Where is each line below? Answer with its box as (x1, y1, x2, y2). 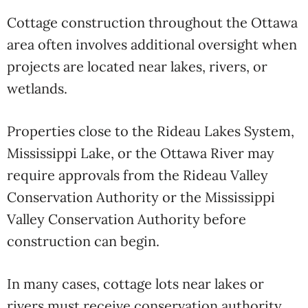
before (200, 210, 246, 228)
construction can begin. (7, 232, 159, 250)
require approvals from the (7, 166, 183, 184)
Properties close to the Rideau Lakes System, (7, 122, 294, 140)
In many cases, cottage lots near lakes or (7, 275, 264, 292)
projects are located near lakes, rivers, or (7, 58, 267, 75)
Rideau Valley (183, 166, 268, 184)
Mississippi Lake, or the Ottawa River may (7, 144, 274, 162)
